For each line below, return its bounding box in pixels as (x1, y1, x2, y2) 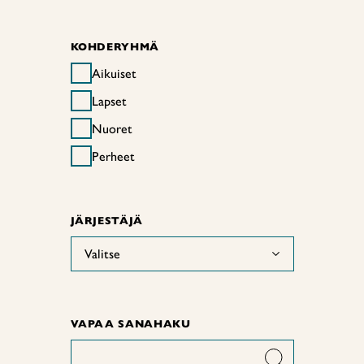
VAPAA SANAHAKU (70, 317, 191, 331)
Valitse (84, 246, 120, 262)
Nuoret (91, 120, 132, 136)
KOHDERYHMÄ (70, 40, 160, 54)
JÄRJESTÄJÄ (70, 214, 144, 227)
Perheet (91, 148, 135, 164)
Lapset (91, 93, 127, 109)
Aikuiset (91, 65, 136, 81)
